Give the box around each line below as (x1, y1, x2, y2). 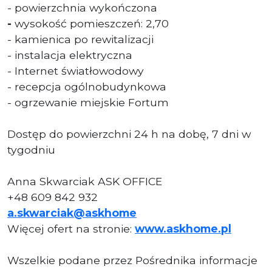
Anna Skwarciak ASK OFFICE (7, 174, 162, 188)
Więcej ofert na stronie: (7, 222, 135, 235)
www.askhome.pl (135, 222, 231, 235)
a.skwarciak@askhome (7, 206, 137, 219)
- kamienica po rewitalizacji (7, 32, 154, 46)
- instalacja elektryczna (7, 48, 132, 61)
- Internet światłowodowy (7, 64, 144, 77)
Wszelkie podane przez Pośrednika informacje (7, 253, 257, 267)
